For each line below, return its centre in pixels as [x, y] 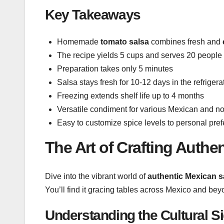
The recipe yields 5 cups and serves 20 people [139, 55]
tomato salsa [125, 42]
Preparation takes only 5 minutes [115, 69]
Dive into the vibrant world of [96, 176]
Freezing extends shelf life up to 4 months [130, 96]
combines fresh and [186, 42]
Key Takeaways [93, 14]
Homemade [79, 42]
